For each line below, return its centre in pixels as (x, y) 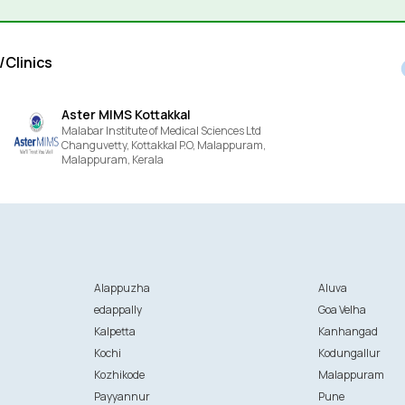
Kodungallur (350, 353)
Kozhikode (119, 375)
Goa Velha (343, 310)
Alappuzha (122, 288)
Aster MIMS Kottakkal (127, 114)
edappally (118, 310)
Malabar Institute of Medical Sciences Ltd (162, 131)
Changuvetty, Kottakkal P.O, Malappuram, (164, 145)
